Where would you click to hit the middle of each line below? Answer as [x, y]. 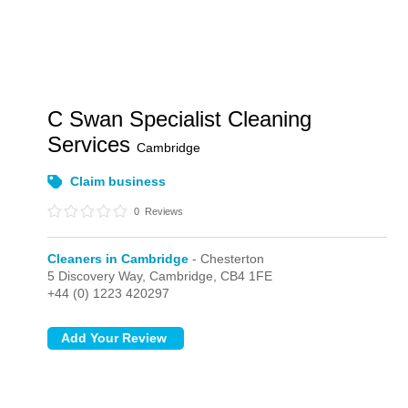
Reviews [163, 211]
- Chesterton [227, 259]
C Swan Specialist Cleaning [180, 119]
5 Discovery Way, [99, 276]
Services [92, 144]
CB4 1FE [247, 276]
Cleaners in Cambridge [118, 259]
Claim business [118, 181]
